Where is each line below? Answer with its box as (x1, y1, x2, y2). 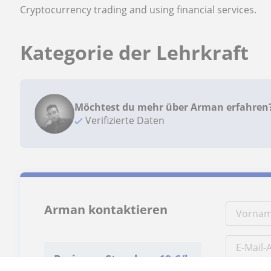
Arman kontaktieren (44, 201, 168, 218)
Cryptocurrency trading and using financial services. (20, 3, 257, 16)
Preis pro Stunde (54, 252, 145, 266)
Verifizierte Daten (83, 114, 165, 127)
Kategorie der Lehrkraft (20, 39, 249, 65)
